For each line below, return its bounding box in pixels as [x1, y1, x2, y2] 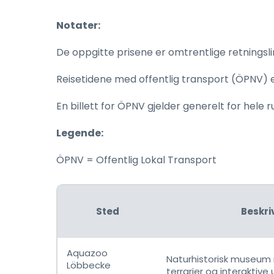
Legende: [56, 126, 103, 140]
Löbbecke [67, 259, 111, 272]
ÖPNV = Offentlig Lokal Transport [56, 153, 217, 167]
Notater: [56, 18, 100, 32]
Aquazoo [67, 246, 108, 259]
